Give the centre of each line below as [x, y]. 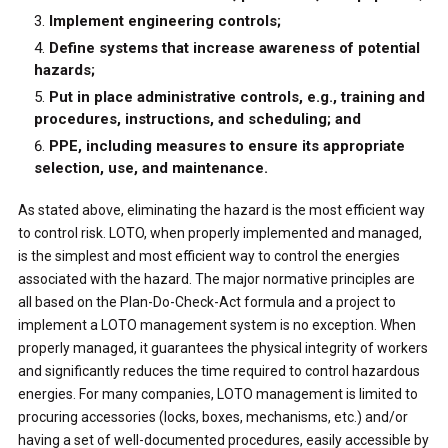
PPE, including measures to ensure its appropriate [226, 145]
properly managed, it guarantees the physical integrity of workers [222, 347]
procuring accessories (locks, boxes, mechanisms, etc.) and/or [212, 416]
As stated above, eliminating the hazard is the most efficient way [221, 209]
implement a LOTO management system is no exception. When [216, 324]
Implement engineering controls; [164, 20]
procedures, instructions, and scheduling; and [197, 118]
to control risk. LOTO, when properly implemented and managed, [219, 232]
